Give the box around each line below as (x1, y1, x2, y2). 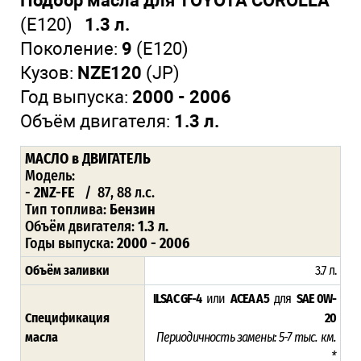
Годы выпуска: (25, 234, 117, 252)
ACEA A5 (230, 290, 269, 306)
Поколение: (20, 38, 122, 59)
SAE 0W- (296, 290, 336, 306)
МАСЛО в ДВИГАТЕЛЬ (25, 149, 151, 168)
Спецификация (25, 309, 110, 326)
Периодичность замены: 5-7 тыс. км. (156, 329, 336, 345)
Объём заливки (25, 262, 110, 278)
